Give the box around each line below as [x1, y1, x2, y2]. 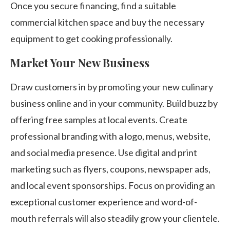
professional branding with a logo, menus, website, [10, 130, 210, 142]
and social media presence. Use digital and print [10, 147, 197, 158]
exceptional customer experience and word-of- [10, 196, 197, 207]
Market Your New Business [10, 55, 149, 70]
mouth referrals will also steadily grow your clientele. [10, 213, 220, 224]
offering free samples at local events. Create [10, 114, 187, 125]
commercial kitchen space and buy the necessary [10, 16, 204, 28]
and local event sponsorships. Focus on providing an [10, 180, 215, 191]
